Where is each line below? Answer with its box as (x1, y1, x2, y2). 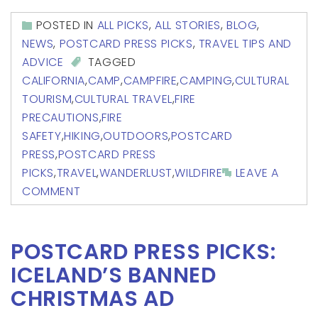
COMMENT (22, 183, 81, 200)
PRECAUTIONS (22, 109, 99, 126)
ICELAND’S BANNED (11, 261, 216, 291)
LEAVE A (235, 165, 280, 182)
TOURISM (22, 91, 72, 108)
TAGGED (84, 54, 136, 71)
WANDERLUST (99, 165, 172, 182)
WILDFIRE (175, 165, 223, 182)
